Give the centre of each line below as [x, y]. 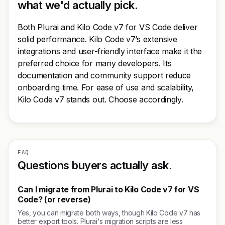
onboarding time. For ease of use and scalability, [106, 87]
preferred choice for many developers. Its [95, 63]
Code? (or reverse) [54, 199]
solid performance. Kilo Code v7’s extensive [97, 39]
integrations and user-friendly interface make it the [110, 51]
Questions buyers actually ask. [95, 165]
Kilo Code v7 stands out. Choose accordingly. [100, 99]
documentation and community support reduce [104, 75]
